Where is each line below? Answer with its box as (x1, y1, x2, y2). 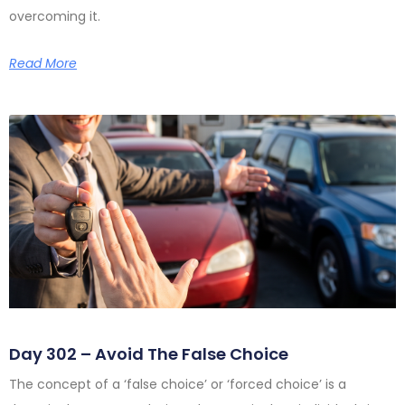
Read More (9, 53, 77, 72)
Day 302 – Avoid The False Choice (9, 342, 288, 365)
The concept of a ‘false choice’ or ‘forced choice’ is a (9, 374, 346, 393)
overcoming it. (9, 6, 100, 25)
